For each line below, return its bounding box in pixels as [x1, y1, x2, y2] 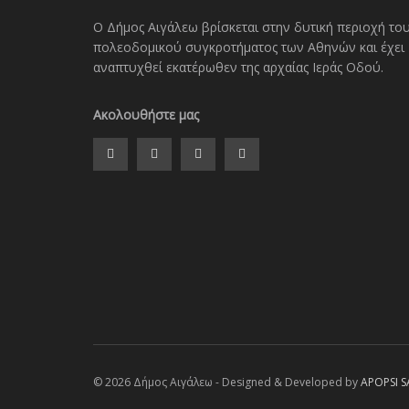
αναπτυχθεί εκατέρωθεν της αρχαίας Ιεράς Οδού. [93, 58, 383, 76]
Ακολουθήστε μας [93, 106, 199, 123]
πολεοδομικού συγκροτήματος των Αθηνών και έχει [93, 38, 404, 56]
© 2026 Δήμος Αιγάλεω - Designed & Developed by [93, 374, 361, 390]
